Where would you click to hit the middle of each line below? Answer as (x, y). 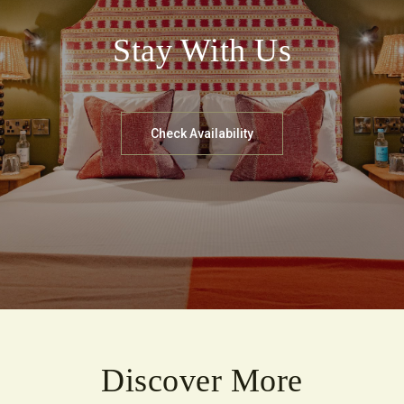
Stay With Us (202, 51)
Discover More (202, 380)
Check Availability (202, 134)
